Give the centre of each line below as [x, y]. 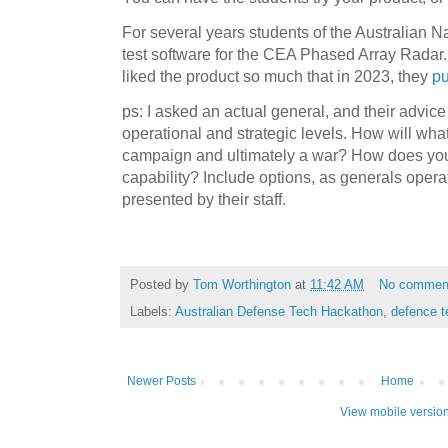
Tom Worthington [242, 285]
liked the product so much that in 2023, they [277, 76]
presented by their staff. [204, 199]
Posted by [161, 285]
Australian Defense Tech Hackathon [279, 311]
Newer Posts [161, 380]
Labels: [152, 311]
